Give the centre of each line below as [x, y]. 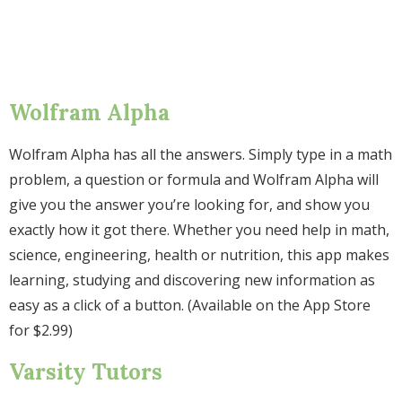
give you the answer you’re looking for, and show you [189, 204]
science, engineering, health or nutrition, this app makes [199, 254]
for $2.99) [41, 330]
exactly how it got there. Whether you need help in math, [199, 229]
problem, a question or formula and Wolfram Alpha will [194, 179]
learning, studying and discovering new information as [192, 280]
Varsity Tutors [86, 371]
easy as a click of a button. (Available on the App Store [190, 305]
